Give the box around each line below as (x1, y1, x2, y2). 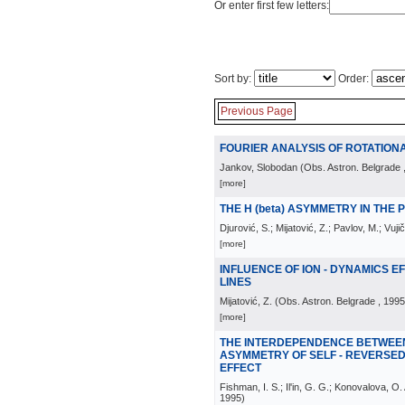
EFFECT (220, 362, 261, 374)
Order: (335, 72, 372, 85)
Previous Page (221, 105, 293, 118)
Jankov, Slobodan (220, 162, 297, 173)
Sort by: (214, 72, 254, 85)
